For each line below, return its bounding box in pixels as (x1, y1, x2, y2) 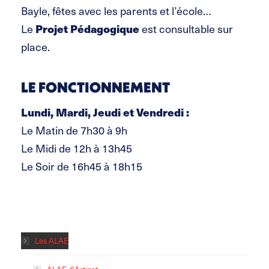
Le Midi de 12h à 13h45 (21, 139, 132, 156)
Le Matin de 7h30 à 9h (21, 121, 127, 138)
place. (21, 38, 50, 55)
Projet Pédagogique (35, 20, 139, 37)
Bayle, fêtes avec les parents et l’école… (21, 2, 211, 19)
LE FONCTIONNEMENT (21, 77, 170, 96)
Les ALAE (35, 234, 68, 246)
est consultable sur (139, 20, 233, 37)
